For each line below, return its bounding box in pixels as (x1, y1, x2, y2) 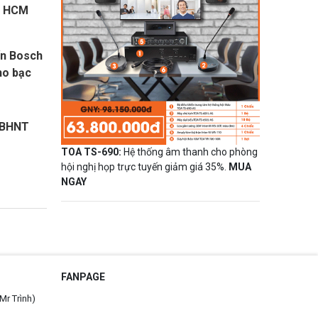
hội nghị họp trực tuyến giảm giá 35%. (61, 160, 229, 172)
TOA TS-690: (61, 146, 121, 158)
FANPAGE (61, 270, 105, 283)
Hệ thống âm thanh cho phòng (121, 146, 258, 158)
